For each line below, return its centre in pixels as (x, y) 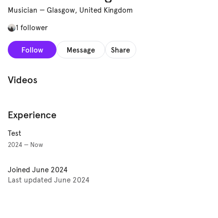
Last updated (31, 180)
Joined (20, 170)
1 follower (32, 28)
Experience (32, 115)
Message (81, 50)
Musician (23, 10)
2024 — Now (26, 145)
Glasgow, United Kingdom (90, 10)
